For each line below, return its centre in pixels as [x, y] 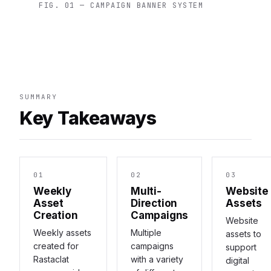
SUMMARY [38, 96]
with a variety [157, 259]
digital [238, 260]
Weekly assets [62, 232]
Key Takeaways [88, 118]
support [241, 247]
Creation [56, 215]
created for [56, 246]
